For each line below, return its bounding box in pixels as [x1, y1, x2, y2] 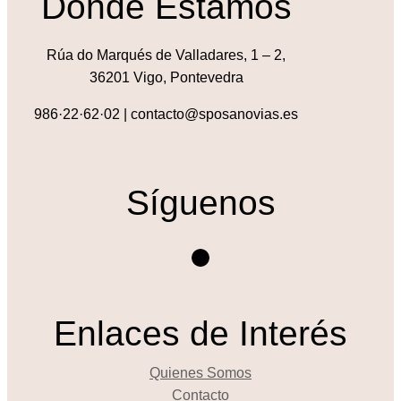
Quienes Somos [149, 365, 252, 381]
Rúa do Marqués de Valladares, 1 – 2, [47, 47, 286, 64]
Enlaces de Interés [54, 314, 347, 354]
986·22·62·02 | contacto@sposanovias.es [34, 107, 299, 123]
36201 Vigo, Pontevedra [89, 70, 243, 86]
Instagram [191, 246, 206, 267]
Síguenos [125, 183, 276, 223]
